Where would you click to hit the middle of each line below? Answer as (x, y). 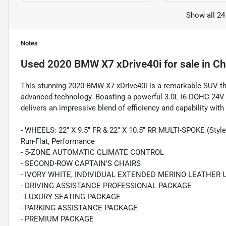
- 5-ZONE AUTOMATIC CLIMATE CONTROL (92, 153)
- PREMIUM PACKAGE (57, 219)
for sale (180, 64)
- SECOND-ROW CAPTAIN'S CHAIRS (81, 164)
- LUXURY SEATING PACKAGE (71, 197)
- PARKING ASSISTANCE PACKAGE (79, 208)
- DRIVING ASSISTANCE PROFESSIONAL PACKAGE (106, 186)
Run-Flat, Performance (58, 142)
